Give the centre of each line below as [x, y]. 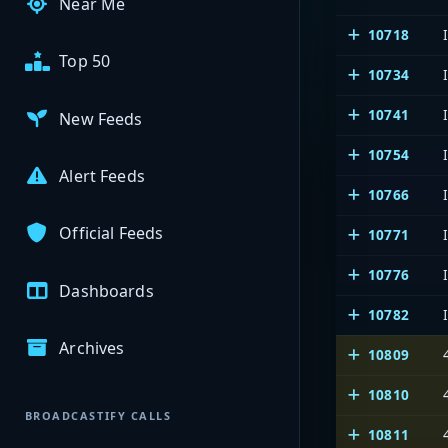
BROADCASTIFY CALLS [98, 416]
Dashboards [106, 290]
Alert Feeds [102, 176]
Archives [92, 347]
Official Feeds [111, 233]
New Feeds [101, 118]
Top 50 [85, 61]
